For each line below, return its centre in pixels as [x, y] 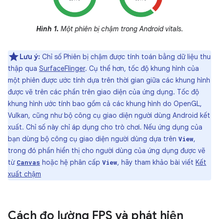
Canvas [28, 163]
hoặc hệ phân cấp [71, 163]
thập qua [23, 69]
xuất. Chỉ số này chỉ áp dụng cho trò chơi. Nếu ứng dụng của [105, 127]
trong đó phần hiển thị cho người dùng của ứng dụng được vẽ [107, 151]
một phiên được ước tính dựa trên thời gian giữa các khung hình [109, 80]
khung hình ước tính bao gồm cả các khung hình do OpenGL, [105, 104]
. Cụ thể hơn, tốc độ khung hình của [142, 69]
